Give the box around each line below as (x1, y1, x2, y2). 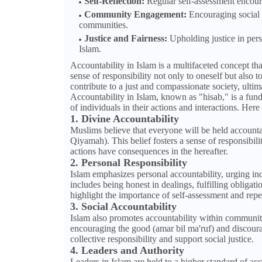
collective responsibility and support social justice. (70, 234, 254, 244)
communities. (78, 20, 128, 30)
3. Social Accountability (70, 201, 177, 213)
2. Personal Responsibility (70, 157, 187, 169)
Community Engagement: (84, 9, 187, 20)
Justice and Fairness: (84, 33, 167, 44)
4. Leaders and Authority (70, 244, 184, 257)
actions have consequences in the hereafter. (70, 146, 228, 157)
